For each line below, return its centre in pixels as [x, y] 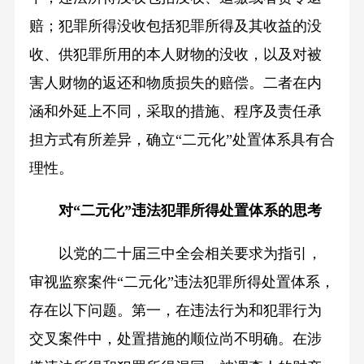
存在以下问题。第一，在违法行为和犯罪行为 [175, 311]
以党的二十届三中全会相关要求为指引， [190, 254]
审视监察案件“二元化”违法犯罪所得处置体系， [182, 282]
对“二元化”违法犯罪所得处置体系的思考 [190, 211]
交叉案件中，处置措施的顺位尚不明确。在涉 [175, 339]
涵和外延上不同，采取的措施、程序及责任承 [175, 111]
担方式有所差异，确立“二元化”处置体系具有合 [182, 139]
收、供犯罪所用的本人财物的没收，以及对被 [175, 54]
